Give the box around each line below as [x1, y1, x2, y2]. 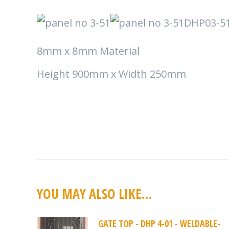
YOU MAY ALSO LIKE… [37, 185, 152, 203]
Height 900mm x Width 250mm [37, 67, 186, 81]
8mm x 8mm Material [37, 44, 140, 58]
